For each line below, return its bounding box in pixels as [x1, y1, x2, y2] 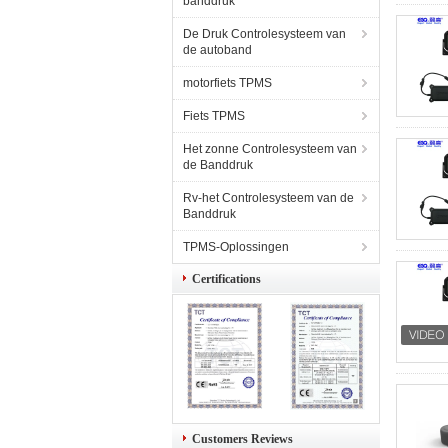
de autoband [183, 43, 252, 57]
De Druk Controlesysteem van [183, 27, 346, 41]
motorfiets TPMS [183, 76, 272, 90]
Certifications [192, 272, 261, 286]
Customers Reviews [192, 432, 293, 446]
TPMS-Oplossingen [183, 240, 289, 254]
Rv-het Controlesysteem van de [183, 191, 354, 205]
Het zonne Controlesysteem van [183, 142, 357, 156]
